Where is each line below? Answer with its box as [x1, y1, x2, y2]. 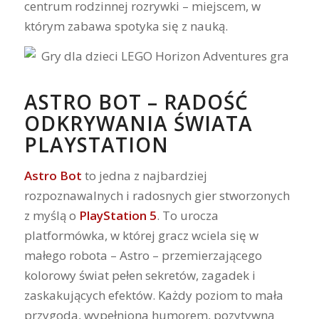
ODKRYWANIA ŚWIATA [23, 110, 253, 137]
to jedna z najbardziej [81, 167, 207, 184]
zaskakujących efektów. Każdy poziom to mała [23, 286, 283, 303]
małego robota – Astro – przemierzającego [23, 246, 262, 263]
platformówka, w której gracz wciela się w [23, 226, 258, 244]
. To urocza [156, 206, 219, 224]
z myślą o [23, 206, 79, 224]
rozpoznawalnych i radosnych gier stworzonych [23, 187, 290, 204]
